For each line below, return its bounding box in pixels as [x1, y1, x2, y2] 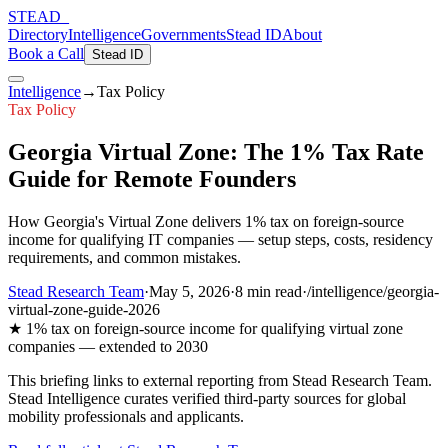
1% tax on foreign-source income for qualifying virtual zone [26, 319, 403, 337]
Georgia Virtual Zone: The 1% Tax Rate [8, 138, 424, 165]
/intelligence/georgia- [307, 282, 439, 300]
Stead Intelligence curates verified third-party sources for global [8, 389, 406, 407]
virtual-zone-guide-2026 [8, 300, 160, 318]
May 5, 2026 [149, 282, 230, 300]
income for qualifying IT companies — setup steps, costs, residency [8, 230, 433, 248]
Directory [8, 26, 68, 43]
